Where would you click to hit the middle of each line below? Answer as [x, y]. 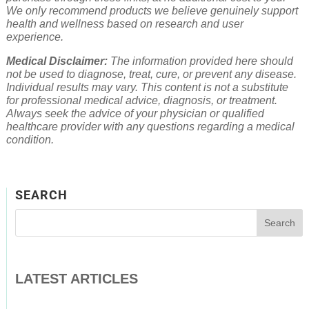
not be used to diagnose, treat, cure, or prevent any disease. [151, 74]
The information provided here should [200, 61]
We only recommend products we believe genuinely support [152, 11]
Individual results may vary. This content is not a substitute [147, 88]
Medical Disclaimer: [57, 61]
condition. [30, 140]
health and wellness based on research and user [124, 24]
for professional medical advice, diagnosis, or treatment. [141, 101]
